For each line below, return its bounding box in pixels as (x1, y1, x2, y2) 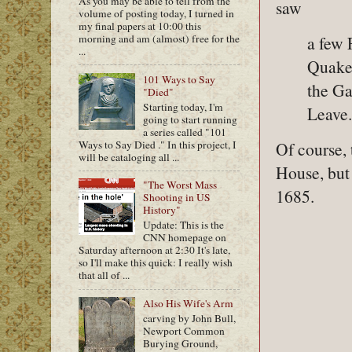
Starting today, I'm (143, 99, 224, 114)
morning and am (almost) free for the (79, 31, 240, 46)
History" (143, 203, 181, 218)
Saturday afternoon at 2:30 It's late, (79, 243, 230, 258)
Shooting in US (143, 190, 211, 205)
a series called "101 (143, 124, 227, 139)
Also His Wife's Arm (143, 296, 234, 310)
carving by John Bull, (143, 310, 236, 325)
